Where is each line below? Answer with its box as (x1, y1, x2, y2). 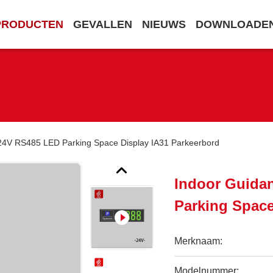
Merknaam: (174, 236, 223, 246)
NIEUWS (142, 18, 186, 30)
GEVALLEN (73, 18, 132, 30)
